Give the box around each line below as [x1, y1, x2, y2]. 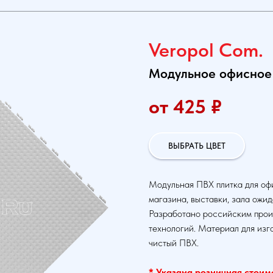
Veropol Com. [149, 38, 263, 62]
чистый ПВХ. [149, 237, 199, 249]
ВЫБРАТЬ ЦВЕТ [168, 140, 225, 151]
